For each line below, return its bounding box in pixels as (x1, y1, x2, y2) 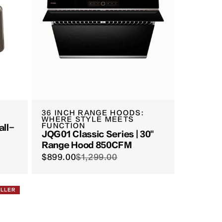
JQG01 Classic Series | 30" (42, 130, 155, 139)
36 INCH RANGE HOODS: (42, 109, 144, 117)
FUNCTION (42, 122, 86, 130)
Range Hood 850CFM (42, 141, 132, 150)
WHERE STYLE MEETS (42, 115, 134, 123)
